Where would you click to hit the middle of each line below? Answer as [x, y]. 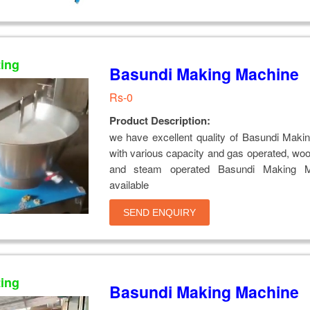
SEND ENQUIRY [159, 213]
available [129, 185]
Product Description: [159, 121]
